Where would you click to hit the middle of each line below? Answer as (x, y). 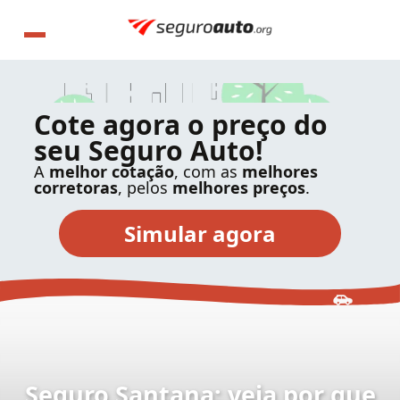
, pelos (145, 187)
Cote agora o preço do (181, 125)
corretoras (76, 187)
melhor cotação (112, 171)
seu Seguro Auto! (149, 150)
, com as (208, 171)
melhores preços (239, 187)
